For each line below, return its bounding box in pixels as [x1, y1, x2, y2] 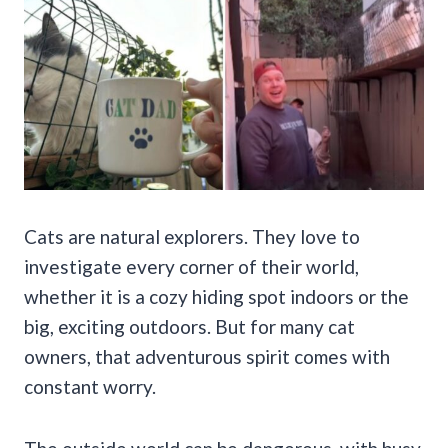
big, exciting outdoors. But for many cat [24, 314, 355, 338]
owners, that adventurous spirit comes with [24, 344, 390, 368]
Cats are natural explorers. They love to [24, 224, 360, 248]
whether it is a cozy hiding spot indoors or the [24, 284, 409, 308]
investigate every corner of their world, [24, 254, 359, 278]
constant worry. [24, 374, 156, 398]
